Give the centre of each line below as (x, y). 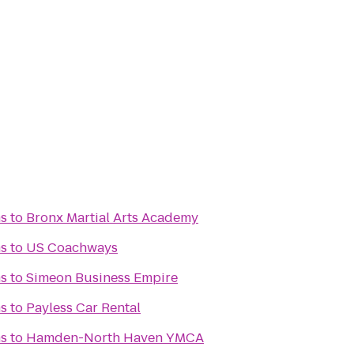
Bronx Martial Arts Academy (112, 218)
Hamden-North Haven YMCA (115, 338)
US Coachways (72, 248)
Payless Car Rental (83, 308)
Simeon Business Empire (102, 278)
